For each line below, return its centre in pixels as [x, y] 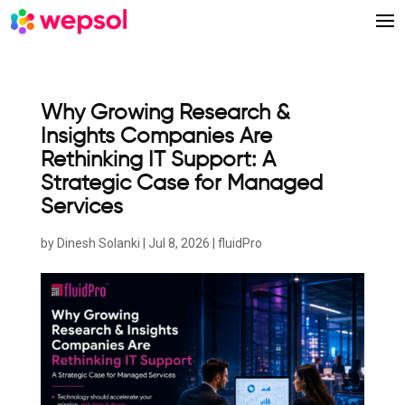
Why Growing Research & [165, 113]
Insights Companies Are [156, 137]
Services [81, 207]
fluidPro [240, 244]
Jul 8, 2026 [179, 244]
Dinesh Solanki [98, 244]
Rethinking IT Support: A [158, 160]
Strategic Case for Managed [181, 184]
